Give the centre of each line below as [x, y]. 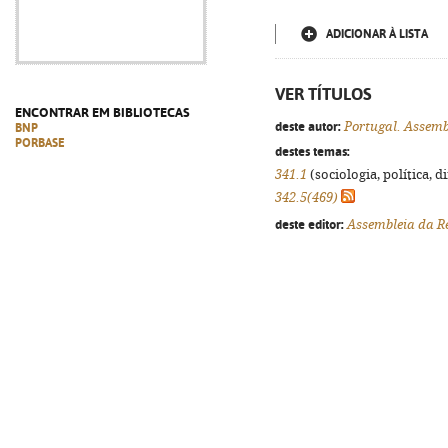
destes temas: [312, 151]
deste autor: [308, 126]
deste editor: [309, 224]
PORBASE [40, 143]
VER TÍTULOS [323, 94]
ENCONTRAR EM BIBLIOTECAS [102, 112]
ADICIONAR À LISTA [377, 34]
